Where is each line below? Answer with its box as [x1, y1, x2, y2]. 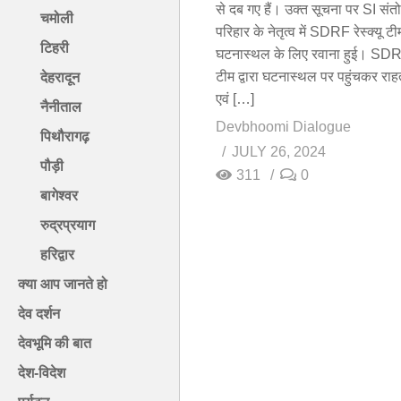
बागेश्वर [40, 188, 78, 204]
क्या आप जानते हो [18, 277, 107, 293]
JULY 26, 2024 [232, 143, 326, 159]
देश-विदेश [18, 365, 65, 381]
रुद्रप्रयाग [40, 218, 95, 234]
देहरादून [40, 70, 80, 86]
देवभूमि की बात [18, 336, 91, 352]
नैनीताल [40, 99, 81, 115]
